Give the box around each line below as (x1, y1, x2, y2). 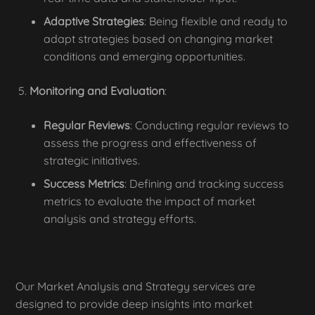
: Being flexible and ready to (144, 14, 288, 28)
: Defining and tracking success (124, 176, 284, 191)
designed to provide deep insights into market (15, 297, 252, 311)
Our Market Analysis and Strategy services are (15, 279, 255, 293)
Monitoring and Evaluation (30, 84, 165, 98)
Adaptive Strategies (44, 14, 144, 28)
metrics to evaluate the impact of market (44, 194, 255, 208)
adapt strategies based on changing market (44, 32, 273, 46)
